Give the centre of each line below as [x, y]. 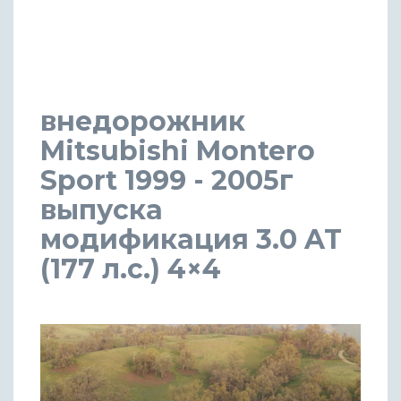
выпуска [102, 209]
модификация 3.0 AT [191, 239]
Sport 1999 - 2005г [167, 180]
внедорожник [143, 121]
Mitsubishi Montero [178, 150]
